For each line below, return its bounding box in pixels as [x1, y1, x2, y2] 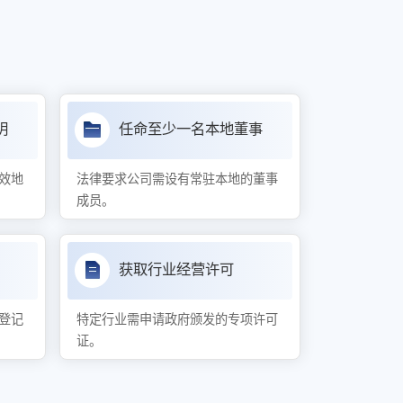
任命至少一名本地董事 [118, 121, 263, 139]
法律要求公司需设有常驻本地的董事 [76, 172, 279, 187]
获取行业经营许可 [118, 261, 234, 279]
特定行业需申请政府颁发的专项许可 [76, 312, 279, 327]
